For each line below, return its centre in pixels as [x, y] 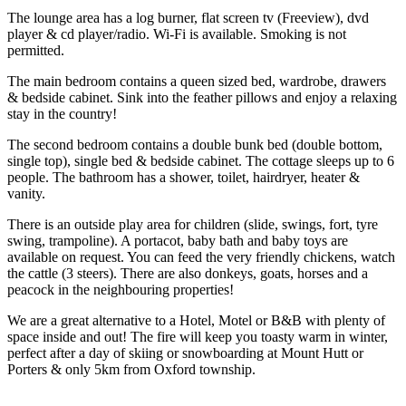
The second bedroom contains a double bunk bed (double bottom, [195, 144]
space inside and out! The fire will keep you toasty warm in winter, [198, 336]
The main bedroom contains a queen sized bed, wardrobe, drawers [197, 81]
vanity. [26, 193]
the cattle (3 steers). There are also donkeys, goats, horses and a [188, 273]
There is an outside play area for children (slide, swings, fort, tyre [193, 224]
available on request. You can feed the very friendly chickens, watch [201, 256]
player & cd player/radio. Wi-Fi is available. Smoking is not [177, 34]
